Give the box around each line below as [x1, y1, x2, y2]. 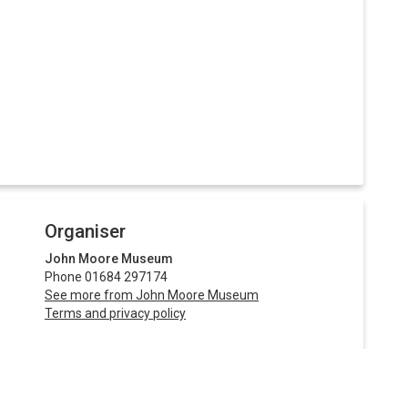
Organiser [45, 219, 126, 242]
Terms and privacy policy [45, 305, 186, 321]
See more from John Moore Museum [45, 287, 259, 302]
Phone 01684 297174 [45, 269, 168, 284]
